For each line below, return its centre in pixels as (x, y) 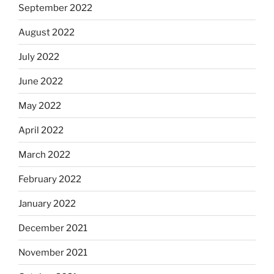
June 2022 (41, 81)
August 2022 (46, 32)
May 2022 (40, 106)
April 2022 (41, 130)
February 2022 (50, 179)
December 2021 (53, 228)
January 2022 (47, 203)
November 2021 (53, 252)
